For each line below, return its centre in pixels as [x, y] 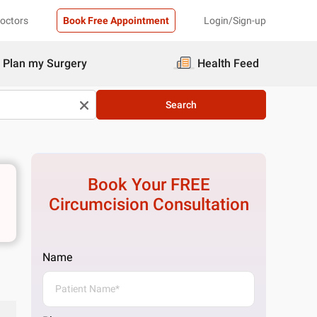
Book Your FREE [149, 185]
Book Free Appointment [116, 21]
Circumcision [98, 204]
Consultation [198, 204]
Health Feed [228, 63]
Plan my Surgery [45, 63]
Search [181, 105]
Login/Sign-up [235, 21]
